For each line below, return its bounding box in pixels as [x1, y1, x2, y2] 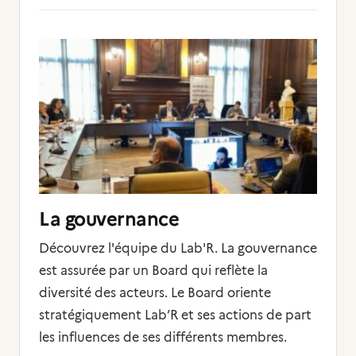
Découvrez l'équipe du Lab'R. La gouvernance [39, 241, 317, 256]
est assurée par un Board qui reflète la [39, 263, 268, 278]
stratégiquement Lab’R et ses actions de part [39, 308, 311, 323]
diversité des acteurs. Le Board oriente [39, 285, 271, 300]
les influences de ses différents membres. [39, 330, 287, 345]
